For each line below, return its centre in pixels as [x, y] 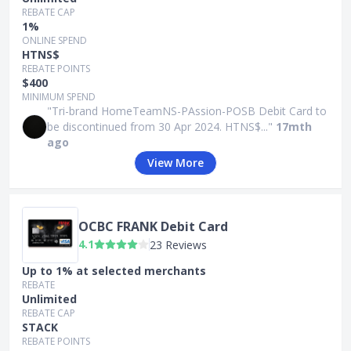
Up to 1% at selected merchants [114, 271]
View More [175, 163]
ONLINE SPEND [54, 40]
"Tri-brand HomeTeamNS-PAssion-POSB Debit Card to [187, 111]
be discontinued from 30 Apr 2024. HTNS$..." [160, 127]
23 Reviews [178, 244]
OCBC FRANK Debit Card [153, 226]
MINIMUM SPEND [59, 97]
